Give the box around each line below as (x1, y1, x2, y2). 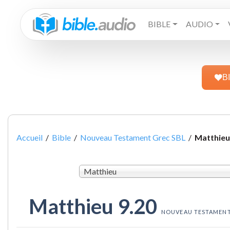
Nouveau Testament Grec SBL (80, 132, 185, 142)
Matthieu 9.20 (29, 194, 161, 219)
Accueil (16, 132, 43, 142)
